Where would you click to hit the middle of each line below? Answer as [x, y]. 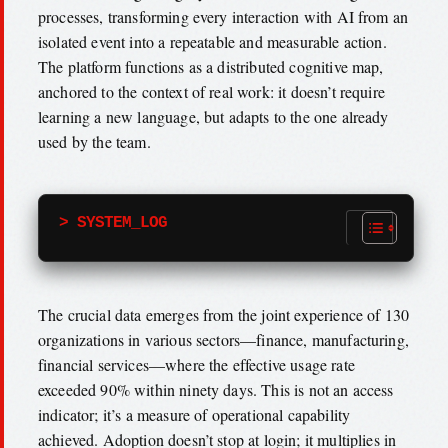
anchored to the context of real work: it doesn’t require [211, 91]
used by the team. [94, 141]
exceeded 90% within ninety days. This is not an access [216, 389]
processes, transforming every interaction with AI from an [223, 16]
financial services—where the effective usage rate [196, 364]
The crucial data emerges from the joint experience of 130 [224, 314]
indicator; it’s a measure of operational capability [194, 414]
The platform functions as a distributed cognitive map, [211, 66]
